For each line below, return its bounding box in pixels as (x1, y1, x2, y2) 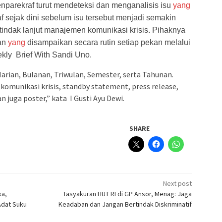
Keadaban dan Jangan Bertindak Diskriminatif (58, 200, 192, 209)
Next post (163, 179, 192, 188)
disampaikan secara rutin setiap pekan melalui (25, 38, 190, 47)
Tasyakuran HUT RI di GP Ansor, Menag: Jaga (63, 189, 192, 199)
